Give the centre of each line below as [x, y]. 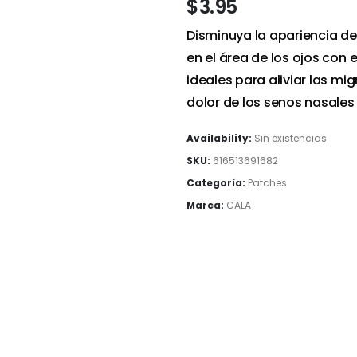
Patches [267, 183]
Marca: [206, 205]
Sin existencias [290, 138]
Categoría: [217, 183]
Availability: [220, 138]
